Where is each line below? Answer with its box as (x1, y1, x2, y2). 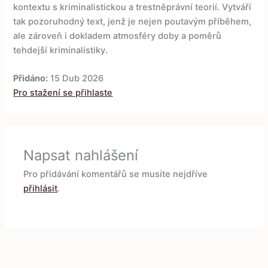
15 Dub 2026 (48, 73, 104, 84)
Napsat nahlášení (23, 147, 139, 165)
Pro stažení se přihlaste (13, 87, 113, 99)
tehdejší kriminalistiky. (13, 45, 108, 56)
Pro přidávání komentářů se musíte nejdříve (23, 169, 208, 180)
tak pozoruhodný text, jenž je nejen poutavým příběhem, (13, 16, 252, 28)
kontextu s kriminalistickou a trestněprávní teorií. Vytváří (13, 2, 252, 13)
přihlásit (23, 183, 58, 194)
